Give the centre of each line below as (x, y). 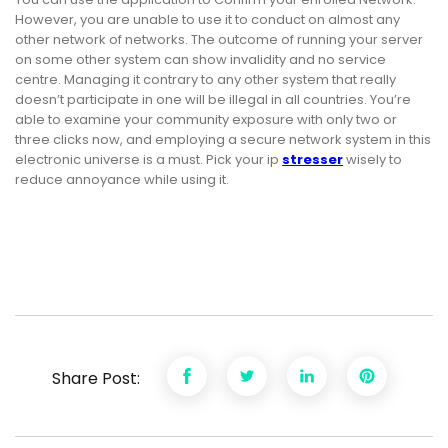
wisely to (372, 160)
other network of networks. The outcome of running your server (219, 40)
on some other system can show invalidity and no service (200, 60)
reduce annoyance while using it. (122, 180)
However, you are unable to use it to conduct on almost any (207, 20)
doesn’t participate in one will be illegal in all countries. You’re (213, 100)
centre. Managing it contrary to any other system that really (205, 80)
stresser (312, 160)
